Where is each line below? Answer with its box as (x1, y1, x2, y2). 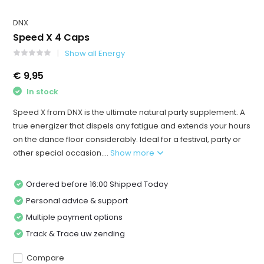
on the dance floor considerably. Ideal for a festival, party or (13, 134, 242, 146)
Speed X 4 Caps (13, 30, 90, 44)
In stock (25, 85, 59, 97)
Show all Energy (65, 47, 126, 59)
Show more (110, 147, 157, 159)
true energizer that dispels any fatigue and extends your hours (13, 120, 251, 132)
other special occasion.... (13, 147, 111, 159)
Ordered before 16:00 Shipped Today (26, 179, 169, 190)
